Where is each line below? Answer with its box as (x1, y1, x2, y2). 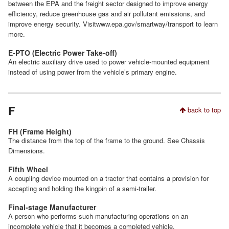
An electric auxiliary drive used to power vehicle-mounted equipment (8, 57, 210, 67)
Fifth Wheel (8, 164, 48, 175)
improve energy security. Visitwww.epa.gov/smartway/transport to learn (8, 19, 218, 29)
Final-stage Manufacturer (8, 202, 96, 213)
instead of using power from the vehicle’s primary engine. (8, 67, 177, 77)
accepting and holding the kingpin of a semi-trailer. (8, 184, 156, 194)
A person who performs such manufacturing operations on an (8, 211, 188, 221)
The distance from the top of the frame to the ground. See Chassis (8, 135, 205, 146)
